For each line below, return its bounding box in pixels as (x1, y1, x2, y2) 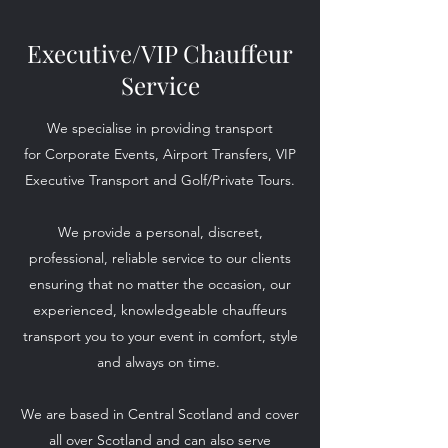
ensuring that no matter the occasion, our (29, 275, 291, 293)
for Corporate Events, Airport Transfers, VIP (24, 145, 296, 163)
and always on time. (96, 353, 224, 371)
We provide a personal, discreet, (57, 223, 263, 241)
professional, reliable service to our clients (29, 249, 291, 267)
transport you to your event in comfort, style (22, 327, 298, 345)
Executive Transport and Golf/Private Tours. (25, 171, 295, 189)
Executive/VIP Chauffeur (27, 37, 293, 69)
